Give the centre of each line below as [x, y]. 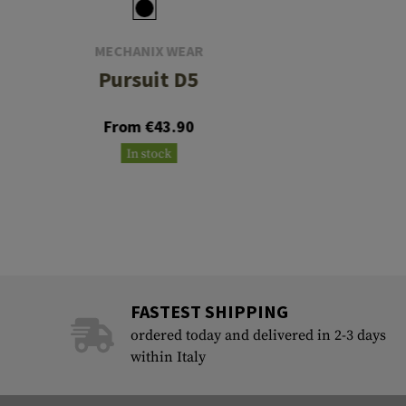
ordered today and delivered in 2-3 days [258, 336]
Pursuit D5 [149, 80]
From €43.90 [149, 127]
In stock [149, 155]
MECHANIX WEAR [149, 51]
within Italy [168, 358]
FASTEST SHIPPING [209, 312]
